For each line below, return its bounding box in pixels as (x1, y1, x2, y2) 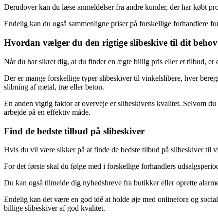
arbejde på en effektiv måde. (4, 108, 91, 116)
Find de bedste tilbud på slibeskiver (4, 126, 145, 136)
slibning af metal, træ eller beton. (4, 82, 104, 91)
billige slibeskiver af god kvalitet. (4, 204, 105, 213)
